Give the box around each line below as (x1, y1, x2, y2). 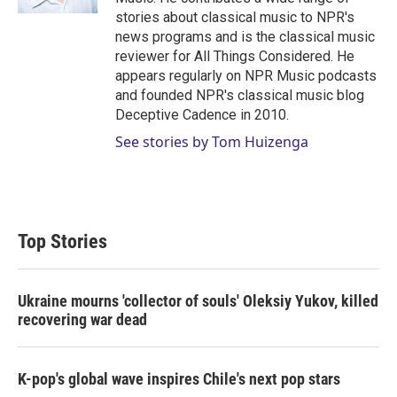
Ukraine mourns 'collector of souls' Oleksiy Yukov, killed (18, 291, 378, 310)
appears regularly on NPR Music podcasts (115, 66, 377, 84)
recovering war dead (18, 309, 147, 329)
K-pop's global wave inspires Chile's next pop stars (18, 369, 340, 388)
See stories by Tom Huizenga (115, 131, 308, 152)
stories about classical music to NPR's (115, 8, 354, 26)
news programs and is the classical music (115, 27, 375, 45)
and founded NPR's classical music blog (115, 86, 364, 104)
